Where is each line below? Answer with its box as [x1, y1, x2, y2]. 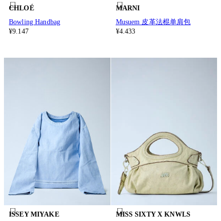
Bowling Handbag [9, 18, 61, 26]
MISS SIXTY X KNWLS [115, 211, 191, 219]
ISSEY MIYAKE [9, 211, 59, 219]
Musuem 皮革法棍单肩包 [115, 18, 191, 26]
